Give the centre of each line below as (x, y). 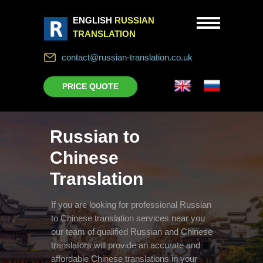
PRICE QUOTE (90, 86)
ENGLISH (92, 20)
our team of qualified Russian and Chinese (132, 232)
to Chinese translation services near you (128, 218)
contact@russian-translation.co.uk (127, 57)
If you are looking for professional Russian (131, 205)
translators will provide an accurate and (126, 245)
